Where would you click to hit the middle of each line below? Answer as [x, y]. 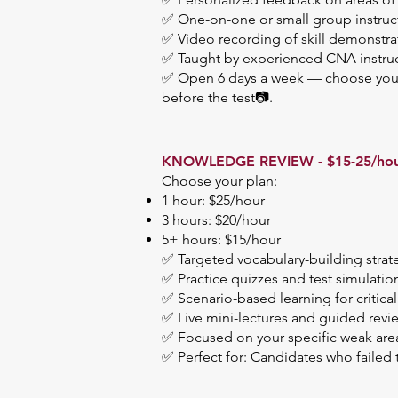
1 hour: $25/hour [213, 200]
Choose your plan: [219, 180]
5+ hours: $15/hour [221, 239]
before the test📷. [217, 97]
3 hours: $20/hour [216, 219]
